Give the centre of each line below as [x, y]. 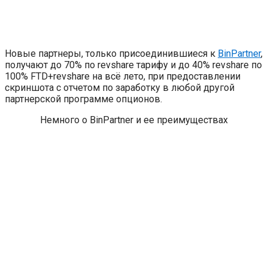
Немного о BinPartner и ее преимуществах [134, 120]
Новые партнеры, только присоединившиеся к [111, 53]
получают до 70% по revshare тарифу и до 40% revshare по [133, 65]
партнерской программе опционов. [83, 99]
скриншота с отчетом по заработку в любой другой [120, 87]
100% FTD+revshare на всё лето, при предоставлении [123, 76]
